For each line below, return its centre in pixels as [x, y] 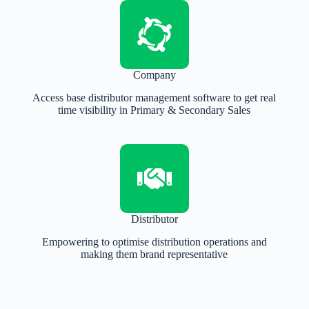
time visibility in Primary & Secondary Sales [154, 110]
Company [154, 75]
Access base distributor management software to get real [154, 98]
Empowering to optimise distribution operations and [154, 242]
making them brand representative [154, 255]
